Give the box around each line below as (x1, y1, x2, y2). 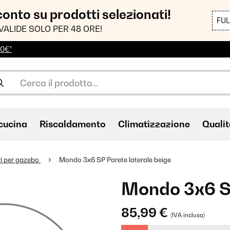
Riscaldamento (40, 119, 106, 129)
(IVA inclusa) (170, 212, 205, 219)
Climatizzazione (118, 119, 190, 129)
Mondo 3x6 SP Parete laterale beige (59, 156, 171, 164)
